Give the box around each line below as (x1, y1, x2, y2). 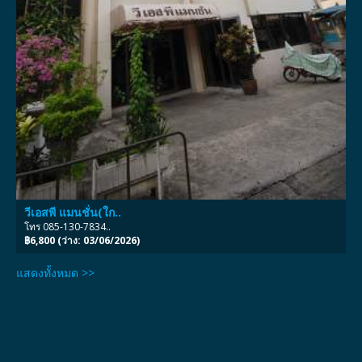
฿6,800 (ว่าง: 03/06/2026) (24, 233, 140, 247)
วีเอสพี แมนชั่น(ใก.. (24, 204, 121, 220)
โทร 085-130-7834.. (24, 219, 111, 234)
